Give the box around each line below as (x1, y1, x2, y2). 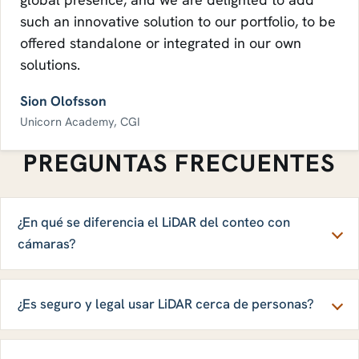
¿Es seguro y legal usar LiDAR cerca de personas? (17, 295, 314, 313)
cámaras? (17, 235, 76, 253)
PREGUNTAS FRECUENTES (23, 147, 336, 179)
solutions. (20, 54, 80, 74)
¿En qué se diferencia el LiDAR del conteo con (17, 213, 290, 232)
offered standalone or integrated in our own (20, 33, 301, 52)
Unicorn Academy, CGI (20, 113, 140, 129)
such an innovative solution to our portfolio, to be (20, 11, 336, 30)
